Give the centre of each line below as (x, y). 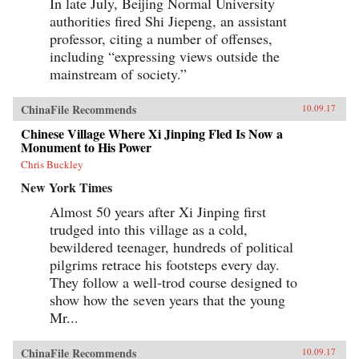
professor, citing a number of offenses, (161, 38)
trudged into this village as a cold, (149, 229)
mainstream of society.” (118, 73)
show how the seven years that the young (167, 299)
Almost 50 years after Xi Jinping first (158, 211)
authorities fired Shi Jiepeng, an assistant (168, 20)
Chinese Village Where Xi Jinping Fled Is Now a (152, 133)
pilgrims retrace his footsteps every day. (165, 264)
